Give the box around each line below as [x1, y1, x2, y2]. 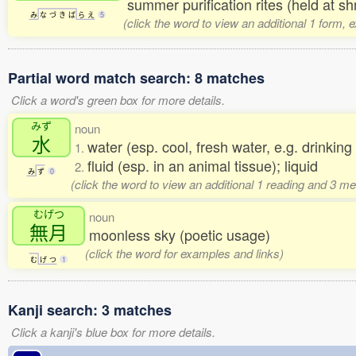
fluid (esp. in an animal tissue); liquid [87, 155, 318, 176]
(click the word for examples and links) [84, 245, 284, 261]
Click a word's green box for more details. [11, 91, 231, 108]
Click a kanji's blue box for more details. [11, 323, 215, 340]
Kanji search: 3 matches [8, 300, 172, 320]
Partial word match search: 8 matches [8, 68, 265, 88]
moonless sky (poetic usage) [89, 224, 270, 245]
